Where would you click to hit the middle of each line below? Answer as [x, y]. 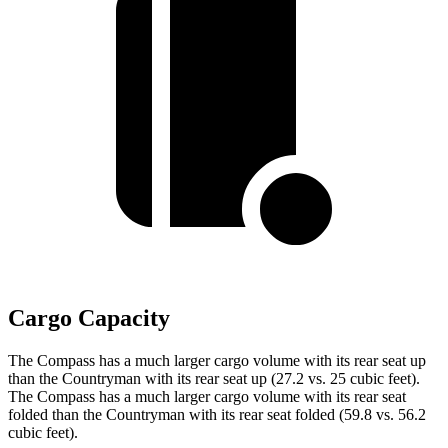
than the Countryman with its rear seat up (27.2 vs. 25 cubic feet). [214, 378]
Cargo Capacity [89, 318]
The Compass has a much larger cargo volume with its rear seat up [217, 360]
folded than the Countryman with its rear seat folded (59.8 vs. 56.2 [217, 414]
